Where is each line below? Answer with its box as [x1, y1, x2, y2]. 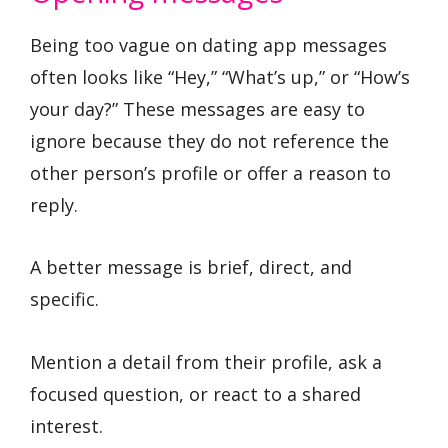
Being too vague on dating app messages [30, 32, 387, 57]
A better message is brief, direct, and [30, 255, 352, 280]
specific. [30, 287, 99, 312]
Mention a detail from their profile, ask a [30, 349, 382, 374]
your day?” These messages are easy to [30, 96, 365, 121]
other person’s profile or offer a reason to [30, 160, 391, 185]
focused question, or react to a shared [30, 381, 361, 406]
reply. [30, 192, 78, 217]
